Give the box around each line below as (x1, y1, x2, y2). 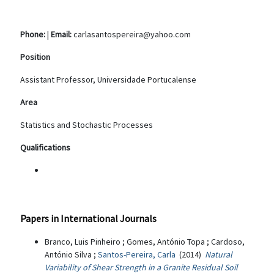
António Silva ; (45, 249, 98, 260)
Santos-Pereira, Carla (98, 249, 177, 260)
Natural (205, 249, 232, 260)
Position (20, 51, 50, 62)
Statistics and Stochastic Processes (20, 119, 153, 130)
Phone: (20, 29, 45, 40)
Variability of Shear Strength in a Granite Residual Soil (45, 262, 238, 273)
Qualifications (20, 142, 70, 153)
